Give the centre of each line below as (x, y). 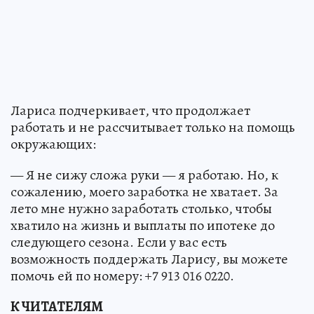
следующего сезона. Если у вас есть (119, 243)
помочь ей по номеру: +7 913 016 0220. (122, 276)
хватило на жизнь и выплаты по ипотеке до (143, 226)
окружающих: (53, 144)
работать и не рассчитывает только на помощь (153, 128)
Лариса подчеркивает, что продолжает (130, 111)
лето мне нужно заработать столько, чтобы (141, 209)
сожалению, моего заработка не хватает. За (144, 192)
